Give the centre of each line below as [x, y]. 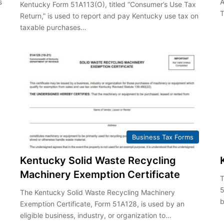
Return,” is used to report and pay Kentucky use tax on [109, 15]
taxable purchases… [53, 27]
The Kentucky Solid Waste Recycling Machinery [97, 192]
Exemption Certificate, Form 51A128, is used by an [102, 204]
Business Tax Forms [163, 137]
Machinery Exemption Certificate [100, 175]
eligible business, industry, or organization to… [95, 215]
